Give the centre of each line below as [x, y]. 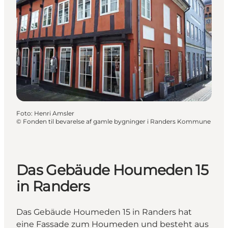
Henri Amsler [54, 113]
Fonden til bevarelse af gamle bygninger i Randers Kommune [117, 121]
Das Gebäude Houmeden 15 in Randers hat [104, 212]
